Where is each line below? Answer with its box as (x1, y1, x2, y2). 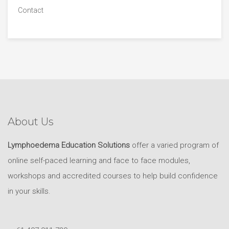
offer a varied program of (130, 140, 219, 150)
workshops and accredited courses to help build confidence (8, 171, 218, 180)
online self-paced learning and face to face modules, (8, 155, 190, 165)
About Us (8, 115, 54, 128)
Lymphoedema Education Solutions (8, 140, 130, 150)
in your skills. (8, 186, 51, 196)
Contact (18, 6, 43, 14)
